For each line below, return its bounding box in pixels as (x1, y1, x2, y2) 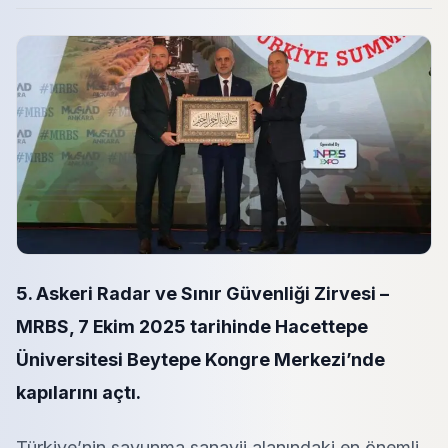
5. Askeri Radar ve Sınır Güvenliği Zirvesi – (16, 283, 389, 304)
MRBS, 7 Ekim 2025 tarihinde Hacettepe (16, 316, 368, 337)
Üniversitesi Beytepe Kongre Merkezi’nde (16, 349, 385, 370)
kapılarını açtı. (16, 382, 141, 403)
